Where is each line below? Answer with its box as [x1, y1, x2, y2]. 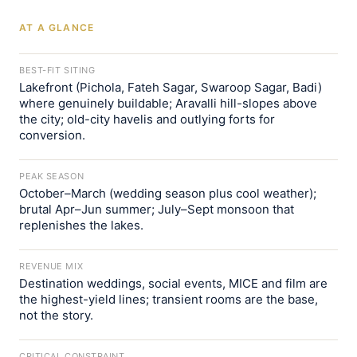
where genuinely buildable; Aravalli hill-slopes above [19, 96, 317, 111]
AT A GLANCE [19, 22, 95, 33]
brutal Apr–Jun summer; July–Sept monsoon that [19, 202, 294, 217]
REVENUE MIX [19, 261, 84, 272]
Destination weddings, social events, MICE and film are [19, 276, 328, 291]
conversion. [19, 127, 85, 143]
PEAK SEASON [19, 171, 84, 182]
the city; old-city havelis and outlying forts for [19, 112, 275, 127]
